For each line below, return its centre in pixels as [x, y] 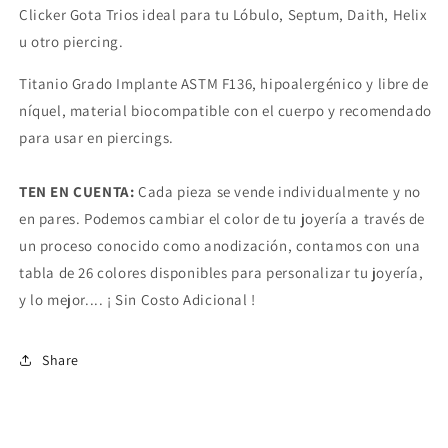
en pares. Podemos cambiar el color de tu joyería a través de [222, 219]
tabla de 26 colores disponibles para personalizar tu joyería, [221, 273]
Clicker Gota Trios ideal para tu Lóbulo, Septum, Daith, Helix [223, 15]
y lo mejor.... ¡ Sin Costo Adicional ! [137, 300]
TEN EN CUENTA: [77, 192]
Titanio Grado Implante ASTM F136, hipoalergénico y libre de [224, 84]
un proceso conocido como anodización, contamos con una [220, 246]
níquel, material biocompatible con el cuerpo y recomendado [225, 111]
